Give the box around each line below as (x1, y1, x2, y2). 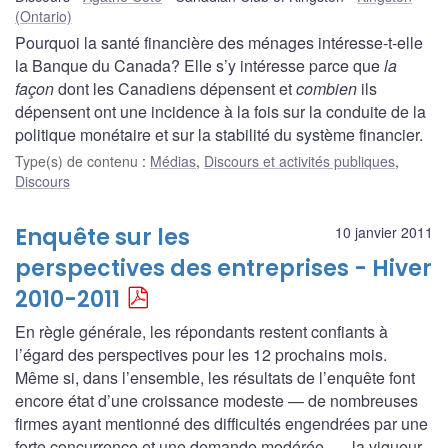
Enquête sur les (15, 221, 190, 253)
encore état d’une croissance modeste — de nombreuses (15, 388, 418, 412)
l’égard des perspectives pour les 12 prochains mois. (15, 342, 387, 366)
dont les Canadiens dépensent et (54, 76, 296, 100)
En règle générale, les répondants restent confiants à (15, 319, 388, 343)
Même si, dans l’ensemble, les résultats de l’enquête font (15, 365, 415, 389)
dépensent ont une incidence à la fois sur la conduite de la (15, 99, 426, 123)
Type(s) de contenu (15, 150, 142, 171)
